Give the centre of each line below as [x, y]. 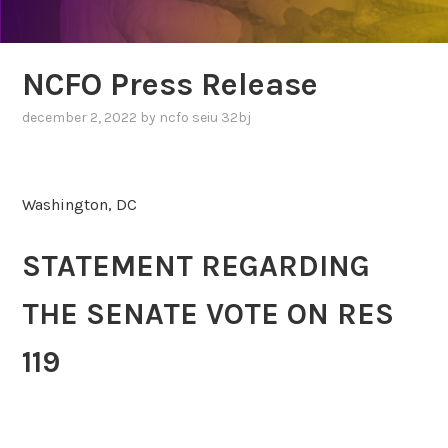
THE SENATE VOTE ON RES [208, 314]
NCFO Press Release [170, 84]
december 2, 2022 [80, 117]
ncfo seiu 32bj [205, 117]
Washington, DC [80, 205]
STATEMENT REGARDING [196, 266]
